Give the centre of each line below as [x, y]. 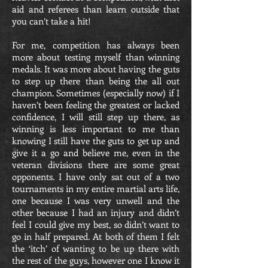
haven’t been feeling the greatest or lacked [96, 105]
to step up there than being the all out [96, 81]
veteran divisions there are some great [96, 165]
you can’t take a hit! [53, 21]
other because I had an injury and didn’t [96, 212]
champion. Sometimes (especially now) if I [96, 93]
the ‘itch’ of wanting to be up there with [96, 248]
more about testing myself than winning [96, 57]
